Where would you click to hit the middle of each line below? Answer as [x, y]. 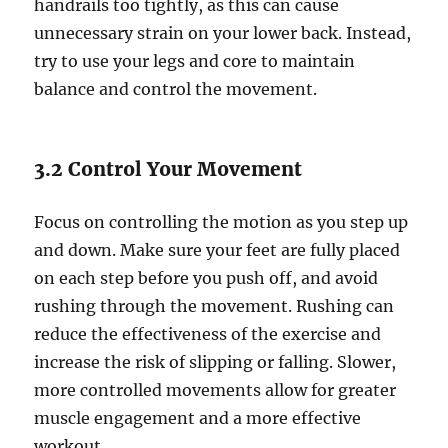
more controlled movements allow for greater [215, 390]
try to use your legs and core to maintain [195, 61]
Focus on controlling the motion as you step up [221, 222]
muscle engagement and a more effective [198, 418]
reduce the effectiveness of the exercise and [208, 334]
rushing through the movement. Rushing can [214, 306]
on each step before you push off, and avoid [206, 278]
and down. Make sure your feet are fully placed [217, 250]
